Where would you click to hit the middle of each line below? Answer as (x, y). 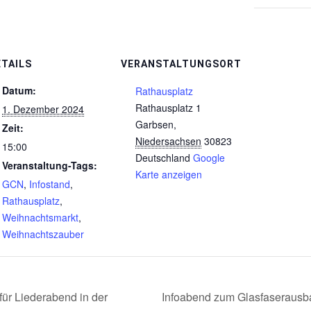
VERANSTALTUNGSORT (181, 64)
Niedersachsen (168, 141)
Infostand (50, 184)
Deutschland (163, 158)
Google (209, 158)
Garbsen (154, 124)
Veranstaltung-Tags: (50, 165)
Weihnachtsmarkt (40, 217)
